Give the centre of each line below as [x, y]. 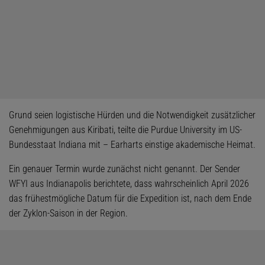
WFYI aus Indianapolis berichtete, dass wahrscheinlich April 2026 [129, 184]
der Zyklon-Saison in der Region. [68, 213]
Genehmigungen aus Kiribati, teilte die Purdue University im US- [125, 130]
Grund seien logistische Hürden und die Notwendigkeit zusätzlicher [132, 115]
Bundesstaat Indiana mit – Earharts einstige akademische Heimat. [132, 145]
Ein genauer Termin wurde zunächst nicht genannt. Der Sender [125, 169]
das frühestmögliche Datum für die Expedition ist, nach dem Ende [130, 198]
